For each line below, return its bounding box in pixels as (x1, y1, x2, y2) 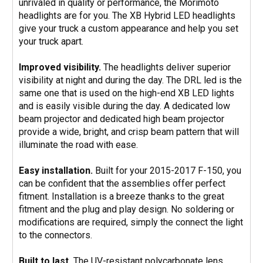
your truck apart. (19, 36, 83, 48)
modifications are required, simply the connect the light (19, 217, 243, 228)
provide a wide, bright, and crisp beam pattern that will (19, 126, 239, 138)
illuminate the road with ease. (19, 139, 138, 151)
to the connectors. (19, 230, 92, 241)
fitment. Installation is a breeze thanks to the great (19, 191, 224, 203)
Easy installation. (19, 165, 93, 177)
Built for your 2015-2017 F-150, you (93, 165, 241, 177)
